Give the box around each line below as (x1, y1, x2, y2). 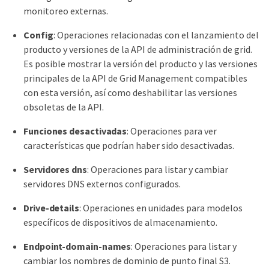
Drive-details (23, 201, 79, 214)
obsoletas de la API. (23, 100, 104, 113)
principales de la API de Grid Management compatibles (23, 71, 247, 84)
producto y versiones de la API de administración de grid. (23, 43, 252, 55)
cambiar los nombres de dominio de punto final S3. (23, 254, 231, 267)
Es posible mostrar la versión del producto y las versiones (23, 57, 258, 70)
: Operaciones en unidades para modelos (79, 201, 243, 214)
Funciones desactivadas (23, 124, 127, 137)
